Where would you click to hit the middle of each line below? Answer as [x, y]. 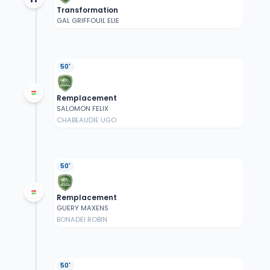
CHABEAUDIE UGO [86, 120]
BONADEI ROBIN [82, 220]
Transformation [87, 10]
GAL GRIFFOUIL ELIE [88, 21]
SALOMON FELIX [82, 109]
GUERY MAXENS [82, 208]
